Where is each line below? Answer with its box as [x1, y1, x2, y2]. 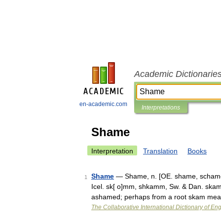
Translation [143, 147, 178, 155]
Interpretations [142, 104, 180, 111]
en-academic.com [79, 101, 127, 108]
